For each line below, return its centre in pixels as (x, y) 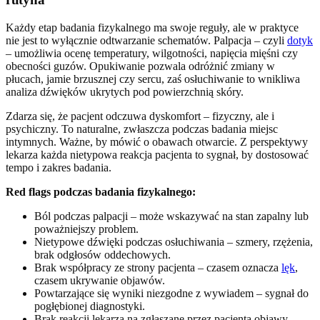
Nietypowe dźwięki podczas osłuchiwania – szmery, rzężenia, (174, 241)
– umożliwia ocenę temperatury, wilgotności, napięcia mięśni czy (152, 53)
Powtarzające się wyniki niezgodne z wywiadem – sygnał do (171, 293)
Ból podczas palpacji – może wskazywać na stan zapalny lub (171, 216)
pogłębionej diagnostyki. (90, 306)
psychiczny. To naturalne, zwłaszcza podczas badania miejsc (142, 129)
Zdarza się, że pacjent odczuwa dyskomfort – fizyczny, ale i (140, 116)
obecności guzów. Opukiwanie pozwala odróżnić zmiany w (140, 66)
